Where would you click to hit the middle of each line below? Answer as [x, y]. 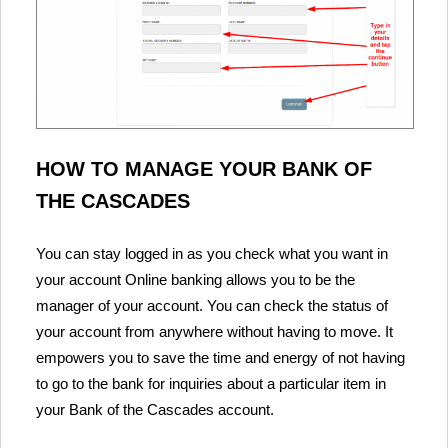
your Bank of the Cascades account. [155, 409]
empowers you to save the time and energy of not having [220, 357]
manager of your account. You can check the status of [212, 305]
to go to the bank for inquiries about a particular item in [211, 383]
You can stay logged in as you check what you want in [212, 253]
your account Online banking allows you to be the [195, 279]
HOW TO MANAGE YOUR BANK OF [204, 168]
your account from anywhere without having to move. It [214, 331]
